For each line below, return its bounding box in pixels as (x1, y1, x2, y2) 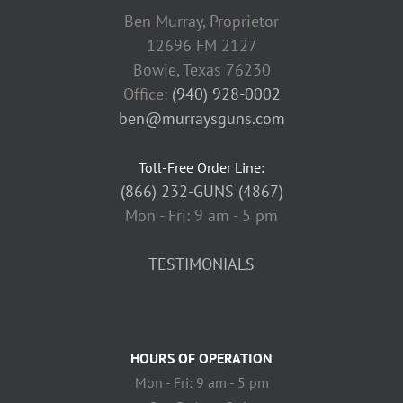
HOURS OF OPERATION (130, 348, 273, 367)
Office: (122, 83, 172, 104)
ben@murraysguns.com (118, 107, 285, 129)
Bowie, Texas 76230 (132, 58, 271, 80)
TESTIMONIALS (148, 253, 255, 274)
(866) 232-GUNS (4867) (120, 180, 283, 201)
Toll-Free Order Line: (139, 157, 264, 176)
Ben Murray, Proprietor (124, 10, 279, 31)
